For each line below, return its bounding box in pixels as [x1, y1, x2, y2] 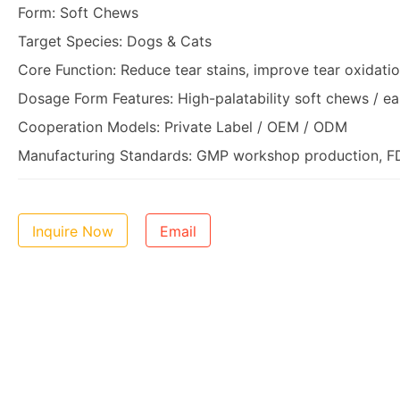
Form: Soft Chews [18, 4, 138, 21]
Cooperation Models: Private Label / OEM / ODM [18, 118, 347, 136]
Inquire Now [32, 222, 113, 240]
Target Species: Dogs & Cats [18, 32, 212, 50]
